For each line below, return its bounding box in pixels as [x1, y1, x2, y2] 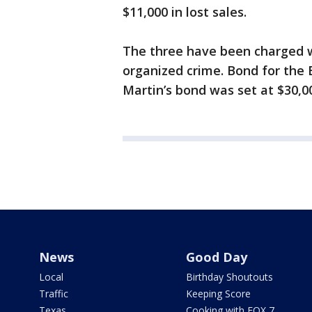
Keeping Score [185, 287, 251, 301]
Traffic [39, 287, 68, 301]
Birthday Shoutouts [185, 270, 273, 284]
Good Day [185, 249, 247, 266]
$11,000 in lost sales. [123, 3, 247, 21]
